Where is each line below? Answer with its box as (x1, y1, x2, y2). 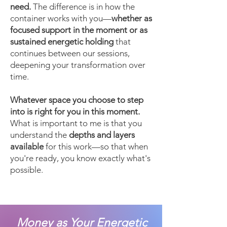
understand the (10, 130, 69, 140)
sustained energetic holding (10, 36, 116, 47)
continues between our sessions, (10, 48, 130, 58)
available (10, 141, 44, 152)
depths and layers (69, 130, 135, 140)
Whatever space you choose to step (10, 95, 143, 105)
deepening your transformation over (10, 60, 145, 70)
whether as (111, 13, 152, 23)
